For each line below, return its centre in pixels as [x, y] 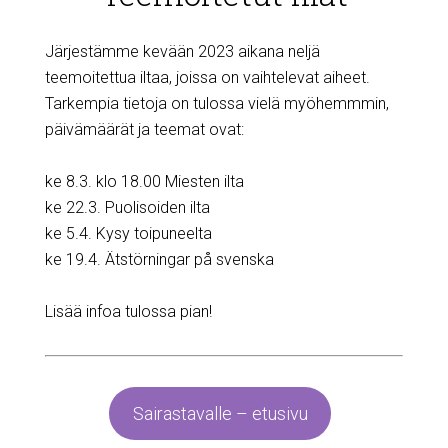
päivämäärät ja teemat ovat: [144, 129]
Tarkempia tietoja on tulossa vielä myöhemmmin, [216, 103]
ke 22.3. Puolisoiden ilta [127, 207]
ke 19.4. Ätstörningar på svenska [159, 259]
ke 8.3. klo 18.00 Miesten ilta [144, 181]
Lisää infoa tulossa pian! [128, 311]
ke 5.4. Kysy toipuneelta [128, 233]
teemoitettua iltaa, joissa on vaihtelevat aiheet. [207, 77]
